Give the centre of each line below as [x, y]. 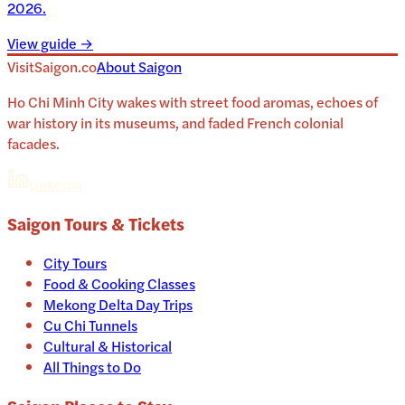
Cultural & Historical [108, 346]
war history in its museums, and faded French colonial [175, 122]
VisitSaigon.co [52, 66]
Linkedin [56, 184]
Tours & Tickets [122, 223]
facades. [33, 143]
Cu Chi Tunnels [90, 325]
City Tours [75, 263]
